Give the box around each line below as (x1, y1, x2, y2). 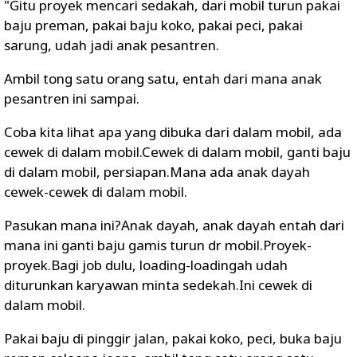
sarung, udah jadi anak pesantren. (4, 36, 219, 54)
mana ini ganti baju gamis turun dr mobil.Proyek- (4, 236, 312, 254)
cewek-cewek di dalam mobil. (4, 182, 187, 201)
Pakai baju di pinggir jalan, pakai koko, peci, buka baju (4, 329, 342, 347)
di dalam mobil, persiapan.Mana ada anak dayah (4, 163, 310, 181)
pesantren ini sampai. (4, 89, 139, 108)
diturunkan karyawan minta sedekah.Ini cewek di (4, 276, 312, 294)
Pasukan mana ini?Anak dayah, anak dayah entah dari (4, 216, 344, 234)
